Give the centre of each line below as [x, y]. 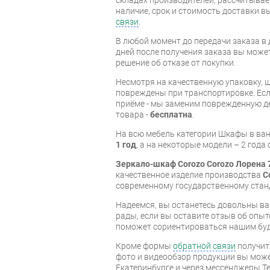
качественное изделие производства [189, 174]
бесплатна [171, 114]
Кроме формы [144, 246]
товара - [133, 114]
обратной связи [204, 246]
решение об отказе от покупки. [176, 62]
